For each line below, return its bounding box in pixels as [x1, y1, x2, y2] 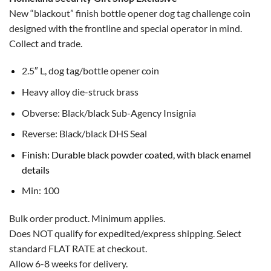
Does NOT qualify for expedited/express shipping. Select [9, 227, 241, 240]
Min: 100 [21, 184, 59, 197]
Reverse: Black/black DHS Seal [21, 128, 149, 140]
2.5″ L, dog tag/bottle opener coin [21, 65, 159, 77]
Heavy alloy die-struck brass [21, 86, 139, 98]
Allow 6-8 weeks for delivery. [9, 258, 128, 270]
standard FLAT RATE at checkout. [9, 243, 147, 255]
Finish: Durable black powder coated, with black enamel [21, 148, 251, 160]
